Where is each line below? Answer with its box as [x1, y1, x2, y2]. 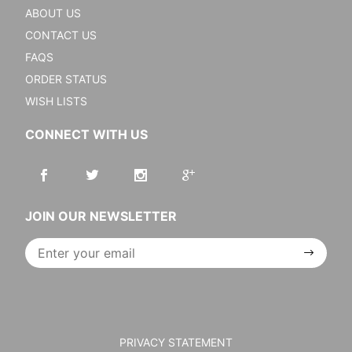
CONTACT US [25, 28, 97, 42]
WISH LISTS [25, 94, 87, 108]
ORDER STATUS [25, 72, 107, 86]
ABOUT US [25, 6, 81, 20]
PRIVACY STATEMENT [119, 335, 233, 349]
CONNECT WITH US [25, 126, 148, 142]
